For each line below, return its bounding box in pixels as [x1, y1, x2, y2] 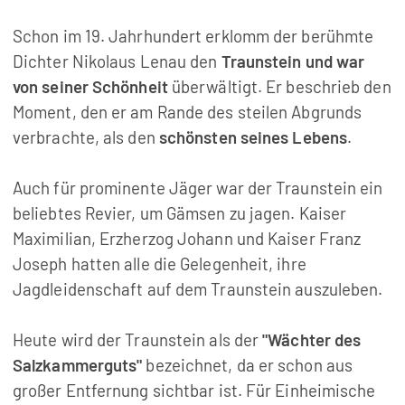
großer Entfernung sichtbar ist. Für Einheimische [12, 380, 376, 401]
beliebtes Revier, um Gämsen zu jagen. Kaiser [12, 202, 347, 224]
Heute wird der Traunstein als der [12, 329, 259, 351]
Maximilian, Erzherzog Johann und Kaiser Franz [12, 228, 362, 250]
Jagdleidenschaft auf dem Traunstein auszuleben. [12, 278, 383, 300]
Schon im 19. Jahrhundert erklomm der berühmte [12, 25, 374, 47]
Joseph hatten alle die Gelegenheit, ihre [12, 253, 306, 275]
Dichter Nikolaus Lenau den [12, 51, 221, 72]
